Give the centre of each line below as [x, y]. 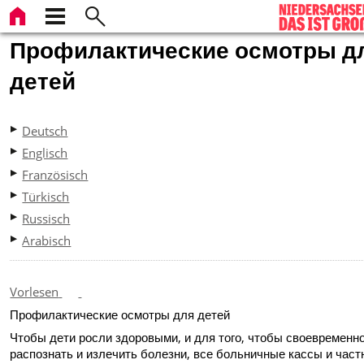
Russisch [46, 218]
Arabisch [47, 240]
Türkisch [46, 196]
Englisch [45, 152]
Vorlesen [35, 291]
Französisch [55, 174]
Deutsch [45, 130]
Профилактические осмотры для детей [120, 314]
